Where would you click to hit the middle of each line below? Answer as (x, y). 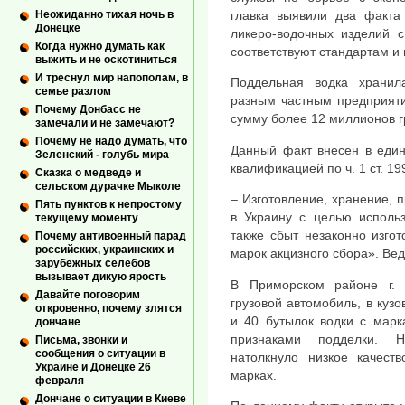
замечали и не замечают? (105, 123)
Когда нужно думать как (100, 46)
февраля (60, 381)
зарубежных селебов (93, 264)
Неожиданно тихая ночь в (104, 14)
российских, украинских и (104, 250)
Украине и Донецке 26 (93, 367)
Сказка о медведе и (88, 173)
